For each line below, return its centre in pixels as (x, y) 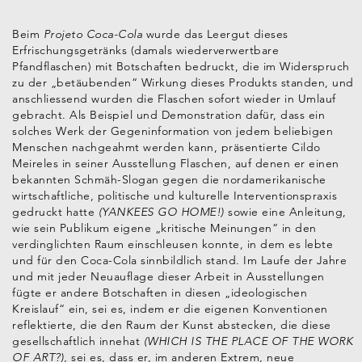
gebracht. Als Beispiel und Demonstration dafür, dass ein (168, 114)
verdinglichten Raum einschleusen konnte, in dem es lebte (173, 244)
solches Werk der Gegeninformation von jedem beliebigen (173, 130)
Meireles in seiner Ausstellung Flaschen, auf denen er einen (176, 163)
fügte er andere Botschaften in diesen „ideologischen (160, 292)
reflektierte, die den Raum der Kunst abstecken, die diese (172, 324)
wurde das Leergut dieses (217, 34)
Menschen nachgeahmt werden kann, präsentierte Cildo (166, 147)
